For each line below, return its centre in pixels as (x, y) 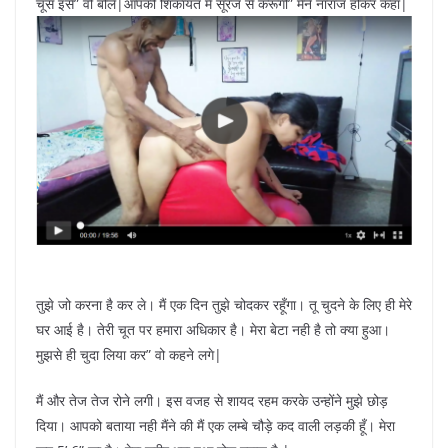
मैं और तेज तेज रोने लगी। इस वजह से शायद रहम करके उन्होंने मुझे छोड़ (212, 401)
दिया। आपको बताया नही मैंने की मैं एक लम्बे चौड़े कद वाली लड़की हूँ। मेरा (215, 426)
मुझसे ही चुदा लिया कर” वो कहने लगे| (129, 355)
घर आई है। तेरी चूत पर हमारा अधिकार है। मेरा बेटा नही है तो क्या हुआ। (213, 330)
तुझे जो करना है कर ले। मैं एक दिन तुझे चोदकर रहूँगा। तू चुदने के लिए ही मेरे (224, 305)
